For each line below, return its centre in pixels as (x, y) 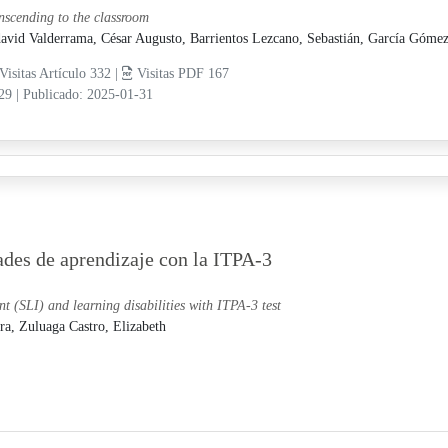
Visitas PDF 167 (180, 74)
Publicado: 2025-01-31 (87, 95)
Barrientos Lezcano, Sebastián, (278, 39)
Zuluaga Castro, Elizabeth (92, 326)
